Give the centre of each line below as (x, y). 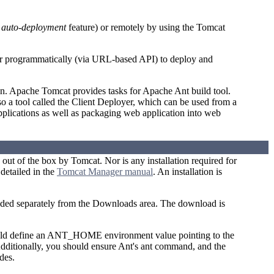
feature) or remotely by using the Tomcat (146, 28)
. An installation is (187, 172)
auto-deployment (34, 28)
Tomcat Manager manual (105, 172)
